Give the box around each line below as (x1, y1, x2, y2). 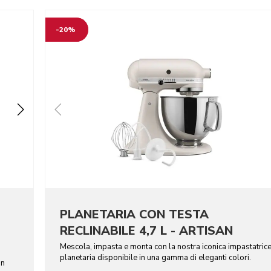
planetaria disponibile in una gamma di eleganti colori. (59, 252, 251, 263)
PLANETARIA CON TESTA (59, 206, 209, 223)
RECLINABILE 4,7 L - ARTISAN (59, 222, 233, 239)
